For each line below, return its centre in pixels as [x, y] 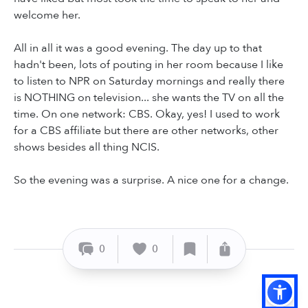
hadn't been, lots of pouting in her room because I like [148, 65]
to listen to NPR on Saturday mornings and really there [149, 81]
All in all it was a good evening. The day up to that [138, 48]
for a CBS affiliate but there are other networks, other [146, 131]
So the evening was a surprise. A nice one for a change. [151, 180]
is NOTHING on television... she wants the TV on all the [149, 98]
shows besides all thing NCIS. [87, 147]
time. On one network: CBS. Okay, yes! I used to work [147, 114]
